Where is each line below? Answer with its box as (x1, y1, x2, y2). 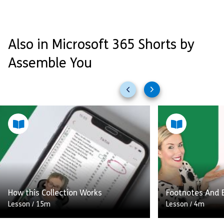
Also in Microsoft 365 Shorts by (8, 39, 194, 53)
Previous (128, 89, 159, 98)
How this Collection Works (8, 189, 102, 198)
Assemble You (8, 57, 92, 71)
